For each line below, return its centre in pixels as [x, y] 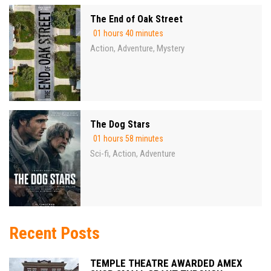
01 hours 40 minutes [128, 33]
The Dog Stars [120, 124]
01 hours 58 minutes [128, 138]
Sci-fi [100, 153]
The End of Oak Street [136, 19]
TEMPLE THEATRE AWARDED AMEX [166, 263]
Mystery [171, 48]
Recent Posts [54, 233]
